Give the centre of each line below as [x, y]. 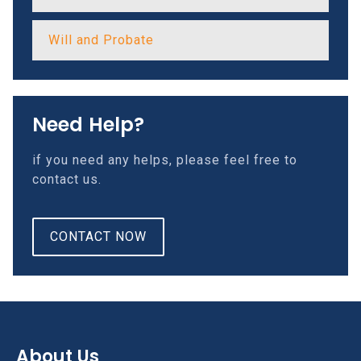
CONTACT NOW [98, 236]
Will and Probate [101, 40]
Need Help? [88, 125]
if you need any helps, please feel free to [165, 160]
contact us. [67, 180]
